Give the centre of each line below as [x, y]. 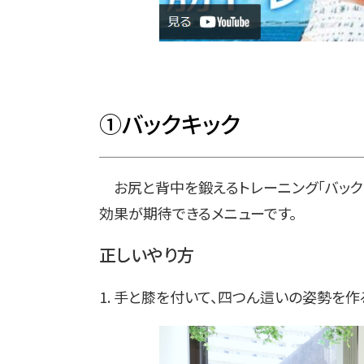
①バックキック [170, 124]
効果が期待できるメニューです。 [198, 213]
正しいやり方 [147, 255]
